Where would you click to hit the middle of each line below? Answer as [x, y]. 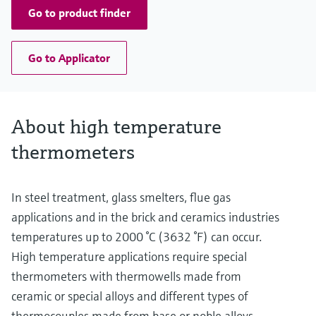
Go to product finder [79, 13]
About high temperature [116, 127]
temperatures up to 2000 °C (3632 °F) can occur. [136, 237]
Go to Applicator [69, 58]
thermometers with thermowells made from [126, 276]
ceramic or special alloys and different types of [130, 296]
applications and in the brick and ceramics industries [145, 217]
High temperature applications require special [129, 257]
